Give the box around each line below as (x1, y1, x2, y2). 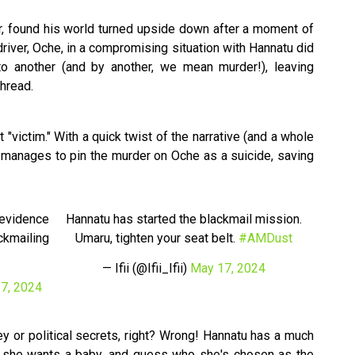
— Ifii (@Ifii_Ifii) (101, 261, 190, 277)
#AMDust (238, 231, 292, 246)
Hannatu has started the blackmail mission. (65, 212, 302, 227)
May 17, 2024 (189, 261, 265, 277)
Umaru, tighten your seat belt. (74, 231, 239, 246)
